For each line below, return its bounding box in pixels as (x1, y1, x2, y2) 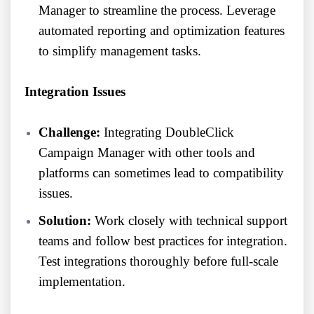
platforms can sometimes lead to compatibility (39, 165, 284, 181)
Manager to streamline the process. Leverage (39, 3, 275, 18)
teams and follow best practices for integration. (39, 233, 287, 249)
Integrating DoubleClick (100, 125, 234, 140)
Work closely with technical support (91, 213, 287, 228)
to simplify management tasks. (39, 43, 201, 59)
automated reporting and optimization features (39, 23, 285, 39)
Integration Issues (25, 84, 125, 100)
